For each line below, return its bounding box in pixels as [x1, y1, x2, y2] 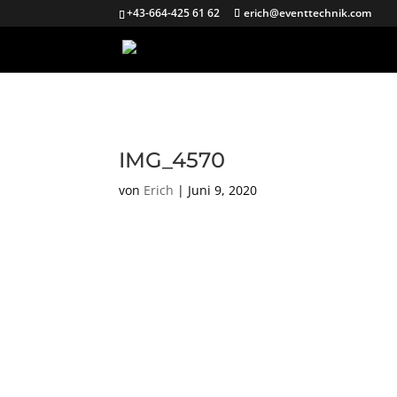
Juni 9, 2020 [188, 182, 258, 198]
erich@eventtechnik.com [244, 5, 372, 20]
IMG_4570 [119, 147, 226, 173]
